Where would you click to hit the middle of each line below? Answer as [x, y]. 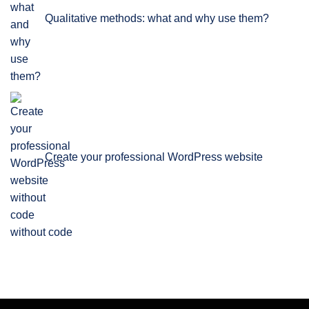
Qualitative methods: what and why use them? [157, 18]
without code [41, 232]
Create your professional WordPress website [154, 157]
